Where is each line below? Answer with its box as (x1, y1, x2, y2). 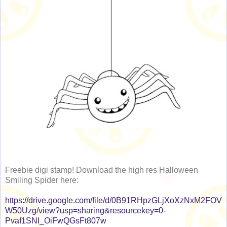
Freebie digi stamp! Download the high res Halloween (5, 166, 198, 175)
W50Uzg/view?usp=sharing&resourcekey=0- (5, 206, 166, 215)
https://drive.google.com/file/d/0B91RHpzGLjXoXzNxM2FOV (5, 196, 222, 205)
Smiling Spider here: (5, 176, 79, 185)
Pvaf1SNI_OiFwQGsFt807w (5, 216, 106, 225)
